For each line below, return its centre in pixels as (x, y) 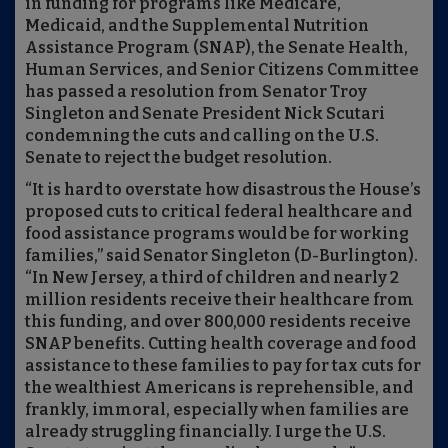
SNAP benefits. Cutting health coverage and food (220, 344)
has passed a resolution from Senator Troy (196, 92)
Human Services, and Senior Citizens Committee (222, 70)
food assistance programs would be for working (217, 234)
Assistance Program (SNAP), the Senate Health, (216, 48)
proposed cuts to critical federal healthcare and (218, 212)
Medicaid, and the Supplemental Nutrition (197, 26)
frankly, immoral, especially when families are (217, 410)
